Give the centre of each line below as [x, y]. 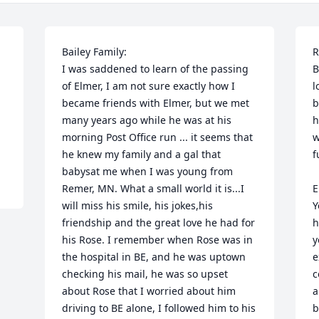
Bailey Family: [95, 52]
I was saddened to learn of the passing [156, 69]
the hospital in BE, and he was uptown [154, 257]
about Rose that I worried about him [149, 291]
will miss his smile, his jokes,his [138, 205]
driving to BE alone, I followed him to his [159, 308]
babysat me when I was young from [148, 171]
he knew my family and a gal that [142, 154]
